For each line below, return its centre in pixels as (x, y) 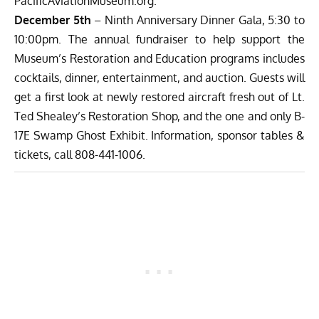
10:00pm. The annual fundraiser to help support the (159, 40)
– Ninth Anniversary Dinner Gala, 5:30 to (198, 20)
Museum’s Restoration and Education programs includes (159, 59)
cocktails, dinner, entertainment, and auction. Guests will (159, 78)
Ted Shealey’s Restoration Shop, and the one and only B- (159, 116)
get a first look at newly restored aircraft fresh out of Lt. (159, 97)
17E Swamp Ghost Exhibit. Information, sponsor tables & (159, 136)
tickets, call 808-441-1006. (80, 155)
